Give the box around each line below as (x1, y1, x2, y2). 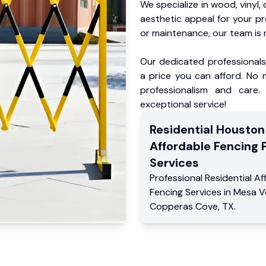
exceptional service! (140, 98, 226, 110)
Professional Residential (150, 172, 254, 184)
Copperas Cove (150, 200, 218, 213)
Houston (216, 122, 265, 137)
